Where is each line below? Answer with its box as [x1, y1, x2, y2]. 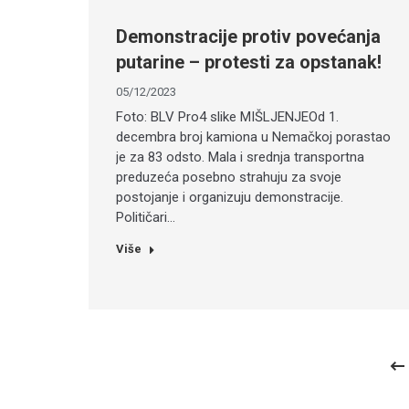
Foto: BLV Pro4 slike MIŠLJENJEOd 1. [116, 108, 339, 125]
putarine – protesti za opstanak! [116, 50, 382, 73]
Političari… [116, 208, 175, 225]
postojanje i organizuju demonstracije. [116, 188, 343, 205]
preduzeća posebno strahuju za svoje [116, 168, 341, 185]
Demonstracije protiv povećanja [116, 25, 381, 47]
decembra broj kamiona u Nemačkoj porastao [116, 128, 391, 145]
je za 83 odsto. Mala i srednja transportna [116, 148, 364, 165]
